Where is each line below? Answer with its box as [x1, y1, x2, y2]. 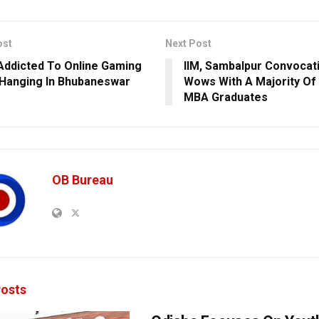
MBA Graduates [183, 90, 268, 105]
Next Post [164, 38, 211, 50]
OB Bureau [52, 172, 113, 188]
